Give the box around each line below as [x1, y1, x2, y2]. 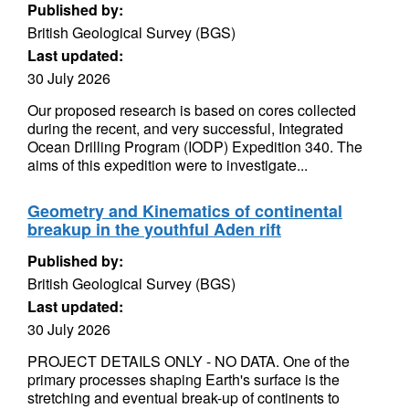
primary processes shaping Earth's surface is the [27, 369, 340, 390]
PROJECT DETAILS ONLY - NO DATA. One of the [27, 351, 350, 372]
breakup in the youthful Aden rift [27, 217, 281, 241]
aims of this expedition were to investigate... [27, 154, 308, 175]
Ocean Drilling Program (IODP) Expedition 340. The [27, 136, 362, 157]
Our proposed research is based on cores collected [27, 100, 356, 121]
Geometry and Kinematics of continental [27, 199, 342, 223]
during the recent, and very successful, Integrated [27, 118, 343, 139]
